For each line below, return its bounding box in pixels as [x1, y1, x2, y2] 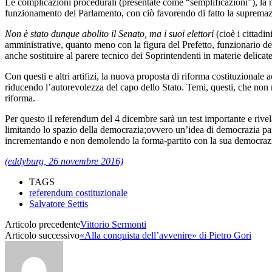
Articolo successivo [5, 229, 80, 240]
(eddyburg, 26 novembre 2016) [5, 155, 123, 166]
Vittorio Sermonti [80, 219, 146, 229]
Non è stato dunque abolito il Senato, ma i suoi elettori [5, 28, 216, 39]
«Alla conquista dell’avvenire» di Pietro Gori [80, 229, 251, 240]
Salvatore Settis [29, 198, 88, 209]
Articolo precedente [5, 219, 80, 229]
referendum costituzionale [29, 187, 127, 198]
